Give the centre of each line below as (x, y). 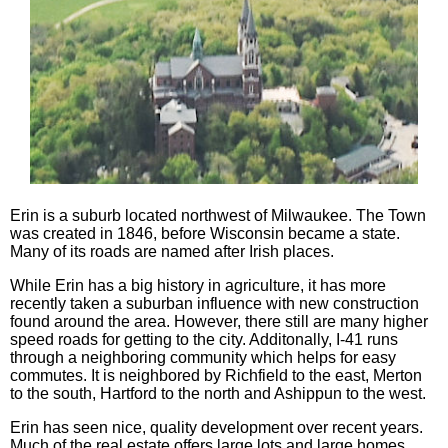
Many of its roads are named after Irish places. (172, 252)
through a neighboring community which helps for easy (203, 358)
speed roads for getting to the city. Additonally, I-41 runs (204, 340)
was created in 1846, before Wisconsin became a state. (205, 234)
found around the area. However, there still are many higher (219, 322)
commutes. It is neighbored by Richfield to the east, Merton (216, 376)
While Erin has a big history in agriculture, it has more (198, 286)
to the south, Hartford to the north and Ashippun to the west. (218, 394)
